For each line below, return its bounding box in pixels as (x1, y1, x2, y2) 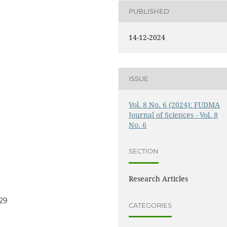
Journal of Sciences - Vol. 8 (129, 109, 218, 120)
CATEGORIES (129, 201, 172, 209)
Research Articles (129, 173, 188, 183)
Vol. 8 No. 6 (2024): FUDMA (129, 99, 220, 109)
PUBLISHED (129, 7, 170, 16)
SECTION (129, 147, 159, 156)
